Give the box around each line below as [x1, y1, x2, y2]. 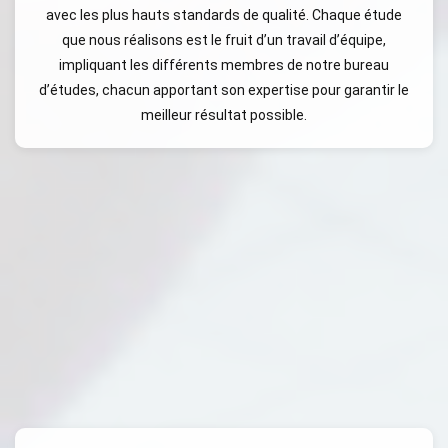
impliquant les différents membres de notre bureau [59, 57, 389, 73]
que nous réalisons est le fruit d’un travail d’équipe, [62, 32, 386, 48]
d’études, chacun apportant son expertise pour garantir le [39, 82, 409, 98]
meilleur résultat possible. [141, 107, 307, 123]
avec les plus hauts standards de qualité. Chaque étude [46, 7, 402, 23]
